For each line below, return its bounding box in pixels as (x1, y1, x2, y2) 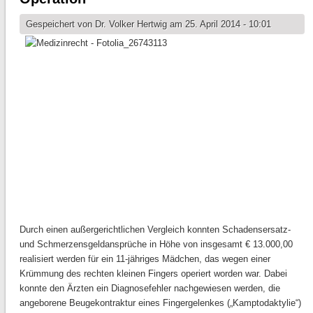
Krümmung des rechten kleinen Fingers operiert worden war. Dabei (19, 268, 287, 279)
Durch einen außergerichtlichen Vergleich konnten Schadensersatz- (19, 224, 291, 235)
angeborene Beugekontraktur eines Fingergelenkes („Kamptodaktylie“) (19, 297, 301, 308)
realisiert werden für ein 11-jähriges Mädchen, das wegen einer (19, 253, 270, 264)
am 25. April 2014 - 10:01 (166, 18, 271, 29)
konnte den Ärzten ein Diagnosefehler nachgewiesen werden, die (19, 282, 280, 293)
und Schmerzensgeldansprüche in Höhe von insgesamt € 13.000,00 (19, 238, 293, 249)
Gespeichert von (25, 18, 95, 29)
